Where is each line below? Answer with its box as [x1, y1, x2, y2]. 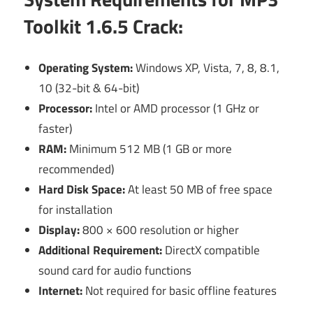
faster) [38, 119, 73, 138]
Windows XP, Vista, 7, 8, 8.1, [133, 58, 280, 77]
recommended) [38, 159, 115, 178]
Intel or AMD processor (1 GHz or [92, 99, 260, 117]
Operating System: [38, 58, 133, 77]
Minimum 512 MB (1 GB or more [66, 139, 233, 158]
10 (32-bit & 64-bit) [38, 78, 140, 97]
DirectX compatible [162, 240, 261, 259]
